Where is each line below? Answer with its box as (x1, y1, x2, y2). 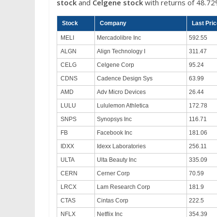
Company (100, 19, 126, 27)
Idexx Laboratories (97, 142, 146, 150)
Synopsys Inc (97, 115, 132, 123)
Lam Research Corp (97, 183, 150, 190)
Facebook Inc (97, 129, 132, 136)
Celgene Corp (97, 61, 134, 68)
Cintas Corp (97, 197, 128, 204)
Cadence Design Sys (97, 75, 153, 82)
